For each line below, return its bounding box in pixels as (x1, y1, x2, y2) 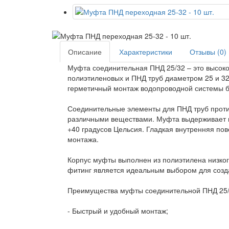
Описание (68, 47, 102, 57)
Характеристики (119, 47, 172, 57)
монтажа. (67, 134, 99, 145)
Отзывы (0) (190, 47, 226, 57)
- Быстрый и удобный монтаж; (67, 205, 168, 216)
